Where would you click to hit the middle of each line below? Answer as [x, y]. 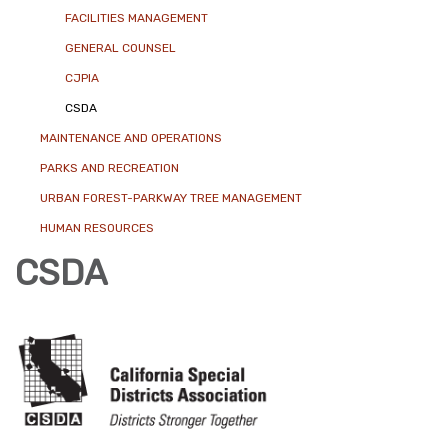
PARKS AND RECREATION [109, 168]
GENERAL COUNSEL [120, 48]
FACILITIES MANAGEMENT [136, 18]
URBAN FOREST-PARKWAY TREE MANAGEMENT [171, 198]
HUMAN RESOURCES [97, 228]
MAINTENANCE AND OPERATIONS [131, 138]
